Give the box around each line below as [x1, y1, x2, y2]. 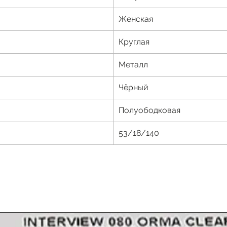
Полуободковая [119, 105, 180, 116]
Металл [119, 60, 148, 70]
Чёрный [119, 83, 148, 93]
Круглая [119, 37, 149, 47]
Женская [119, 14, 153, 24]
